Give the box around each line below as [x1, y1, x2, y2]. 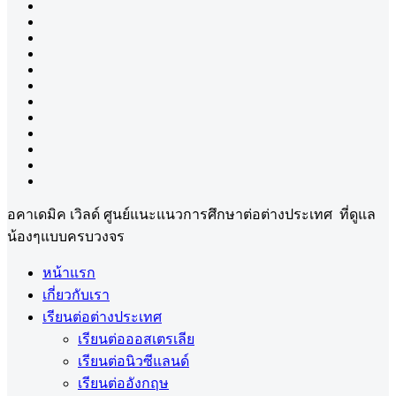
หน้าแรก [42, 265, 95, 280]
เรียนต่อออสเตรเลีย [78, 331, 194, 346]
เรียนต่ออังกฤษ [78, 376, 169, 391]
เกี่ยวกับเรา [42, 287, 110, 302]
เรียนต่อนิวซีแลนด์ [78, 354, 189, 369]
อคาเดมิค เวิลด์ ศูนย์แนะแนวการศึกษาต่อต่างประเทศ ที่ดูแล [7, 207, 376, 222]
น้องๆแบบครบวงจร [7, 229, 125, 244]
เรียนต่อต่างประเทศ [42, 309, 162, 324]
